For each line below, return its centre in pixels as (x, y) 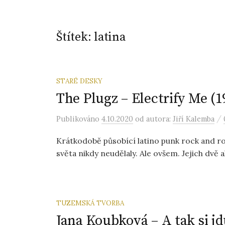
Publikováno (79, 119)
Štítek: (75, 37)
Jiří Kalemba (194, 119)
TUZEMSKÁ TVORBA (90, 203)
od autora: (154, 119)
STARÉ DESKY (79, 81)
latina (110, 37)
